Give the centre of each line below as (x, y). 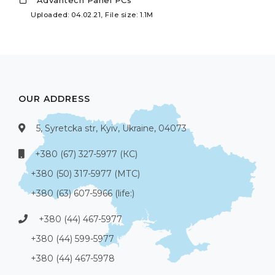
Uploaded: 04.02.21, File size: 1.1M (92, 15)
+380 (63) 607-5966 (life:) (83, 194)
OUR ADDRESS (54, 99)
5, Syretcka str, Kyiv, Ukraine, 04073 (111, 129)
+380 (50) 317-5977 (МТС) (85, 174)
